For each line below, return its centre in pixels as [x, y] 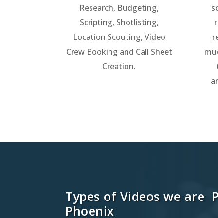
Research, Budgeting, [119, 8]
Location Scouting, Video [119, 37]
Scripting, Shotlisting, [119, 22]
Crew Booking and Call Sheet [119, 51]
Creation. [119, 66]
